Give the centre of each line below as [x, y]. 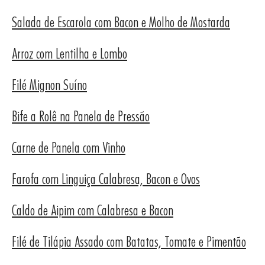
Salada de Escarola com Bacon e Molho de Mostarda [121, 22]
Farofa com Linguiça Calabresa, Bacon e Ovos [106, 179]
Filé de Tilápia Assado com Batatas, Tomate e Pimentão [129, 242]
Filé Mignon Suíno [49, 85]
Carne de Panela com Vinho [69, 148]
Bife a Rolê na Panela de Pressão [81, 116]
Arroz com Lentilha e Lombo [70, 54]
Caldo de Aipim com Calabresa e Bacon [93, 210]
